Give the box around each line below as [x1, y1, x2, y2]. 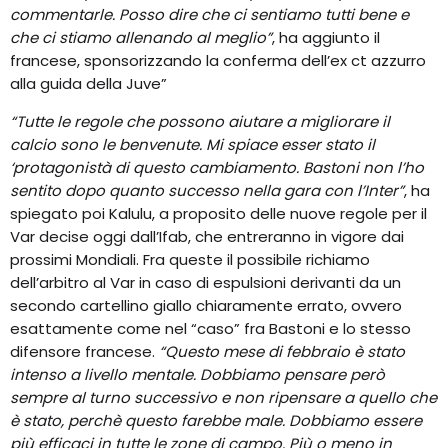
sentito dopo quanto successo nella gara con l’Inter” [10, 180, 404, 202]
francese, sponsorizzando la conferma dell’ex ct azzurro [10, 50, 426, 72]
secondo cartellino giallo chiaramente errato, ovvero [10, 295, 402, 317]
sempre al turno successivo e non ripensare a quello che [10, 387, 437, 409]
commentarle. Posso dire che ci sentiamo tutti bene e [10, 4, 409, 26]
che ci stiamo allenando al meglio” [10, 27, 272, 49]
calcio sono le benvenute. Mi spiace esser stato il [10, 134, 375, 156]
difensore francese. [10, 341, 159, 363]
